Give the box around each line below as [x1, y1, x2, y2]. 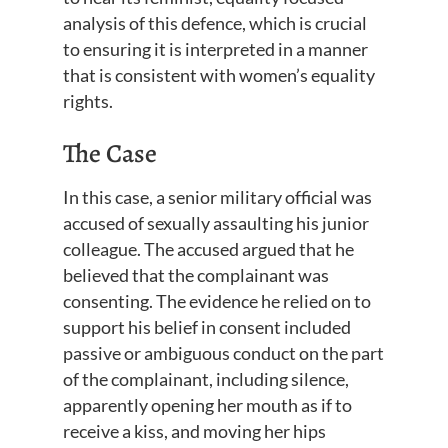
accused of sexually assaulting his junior [62, 212, 369, 235]
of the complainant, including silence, [62, 368, 349, 391]
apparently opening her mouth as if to [62, 394, 352, 417]
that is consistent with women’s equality [62, 64, 375, 87]
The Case [62, 136, 157, 172]
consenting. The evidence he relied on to [62, 290, 371, 313]
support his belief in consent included [62, 316, 351, 339]
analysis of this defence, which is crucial [62, 12, 367, 35]
